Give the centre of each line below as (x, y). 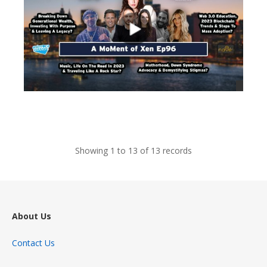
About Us (32, 216)
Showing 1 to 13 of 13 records (133, 151)
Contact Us (33, 243)
